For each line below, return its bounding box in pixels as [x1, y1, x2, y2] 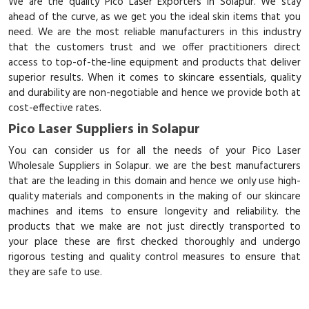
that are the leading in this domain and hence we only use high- [8, 173, 301, 190]
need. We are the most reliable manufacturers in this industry [8, 24, 301, 41]
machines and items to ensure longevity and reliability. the [8, 203, 301, 220]
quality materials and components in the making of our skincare [8, 188, 301, 205]
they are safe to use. [8, 264, 105, 281]
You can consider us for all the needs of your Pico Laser [8, 143, 301, 159]
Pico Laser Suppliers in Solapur [8, 119, 200, 141]
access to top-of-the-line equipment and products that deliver [8, 54, 301, 71]
